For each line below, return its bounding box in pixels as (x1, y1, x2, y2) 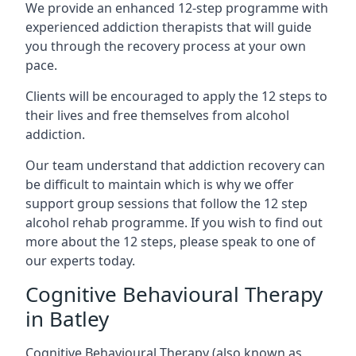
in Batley (25, 304, 109, 333)
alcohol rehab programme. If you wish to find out (25, 214, 323, 231)
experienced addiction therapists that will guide (25, 18, 311, 36)
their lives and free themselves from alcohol (25, 106, 289, 124)
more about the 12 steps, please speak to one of (25, 233, 315, 250)
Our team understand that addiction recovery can (25, 157, 325, 174)
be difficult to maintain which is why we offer (25, 176, 294, 193)
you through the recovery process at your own (25, 37, 306, 55)
